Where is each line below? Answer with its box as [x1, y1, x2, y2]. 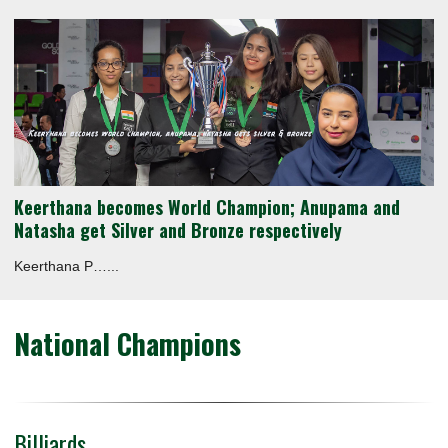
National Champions [14, 322, 241, 364]
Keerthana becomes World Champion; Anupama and [14, 193, 400, 220]
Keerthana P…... [14, 257, 119, 274]
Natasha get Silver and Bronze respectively [14, 216, 342, 243]
